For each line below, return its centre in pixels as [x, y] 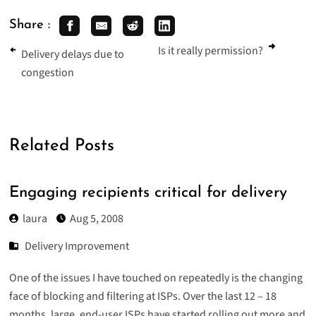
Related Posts [61, 146]
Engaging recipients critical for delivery [148, 193]
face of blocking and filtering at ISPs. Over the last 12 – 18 [142, 296]
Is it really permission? [211, 50]
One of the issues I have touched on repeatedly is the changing [156, 278]
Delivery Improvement [77, 246]
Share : [29, 25]
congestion [48, 73]
